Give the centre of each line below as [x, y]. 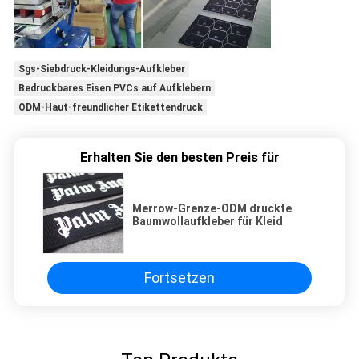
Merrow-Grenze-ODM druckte [212, 208]
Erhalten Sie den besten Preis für [179, 157]
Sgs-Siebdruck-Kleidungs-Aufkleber [101, 69]
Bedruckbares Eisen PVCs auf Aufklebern [114, 89]
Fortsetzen [179, 278]
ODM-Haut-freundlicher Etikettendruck [110, 108]
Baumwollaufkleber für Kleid [208, 221]
